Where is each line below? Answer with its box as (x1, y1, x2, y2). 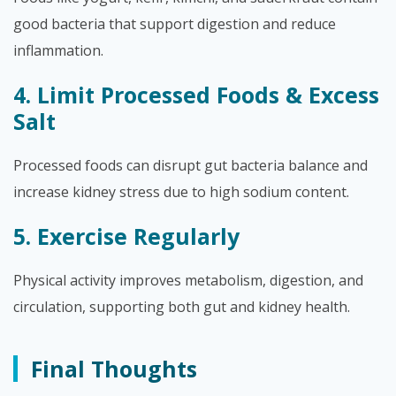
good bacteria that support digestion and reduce (13, 14, 336, 34)
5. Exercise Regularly (13, 221, 240, 251)
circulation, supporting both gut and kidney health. (13, 297, 350, 316)
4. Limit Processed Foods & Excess (13, 80, 379, 110)
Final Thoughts (31, 354, 197, 384)
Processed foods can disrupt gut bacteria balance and (13, 156, 368, 175)
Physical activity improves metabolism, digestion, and (13, 270, 363, 290)
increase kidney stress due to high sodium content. (13, 182, 349, 202)
